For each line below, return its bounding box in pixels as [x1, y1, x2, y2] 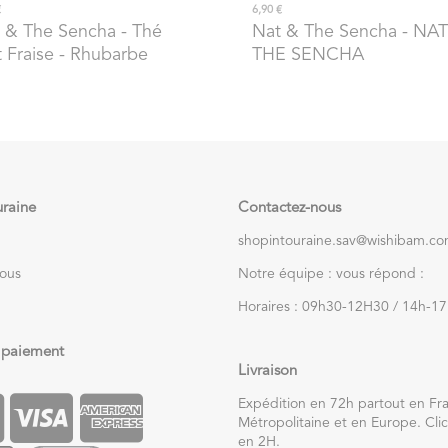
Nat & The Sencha [252, 23, 397, 42]
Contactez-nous [238, 200, 341, 216]
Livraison [238, 363, 297, 379]
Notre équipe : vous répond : [238, 266, 424, 281]
